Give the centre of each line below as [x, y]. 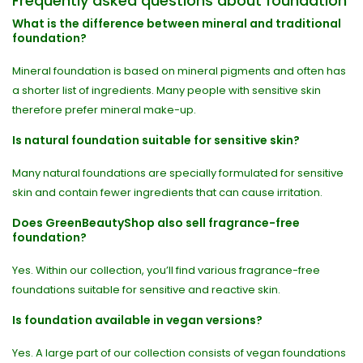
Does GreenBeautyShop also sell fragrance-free [156, 223]
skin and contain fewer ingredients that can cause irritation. [167, 192]
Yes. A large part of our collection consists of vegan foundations [179, 353]
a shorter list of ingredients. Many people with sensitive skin [167, 90]
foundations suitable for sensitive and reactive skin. [146, 290]
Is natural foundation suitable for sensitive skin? [156, 140]
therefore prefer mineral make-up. [104, 110]
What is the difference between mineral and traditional [177, 23]
